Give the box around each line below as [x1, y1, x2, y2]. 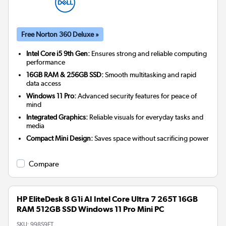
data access [26, 79, 62, 88]
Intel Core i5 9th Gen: [26, 49, 90, 58]
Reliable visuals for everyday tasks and [88, 113, 204, 122]
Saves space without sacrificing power [93, 134, 209, 143]
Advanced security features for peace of [76, 92, 197, 100]
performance [26, 58, 66, 67]
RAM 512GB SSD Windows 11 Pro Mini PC [17, 204, 164, 214]
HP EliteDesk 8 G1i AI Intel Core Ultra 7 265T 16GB [17, 194, 198, 204]
